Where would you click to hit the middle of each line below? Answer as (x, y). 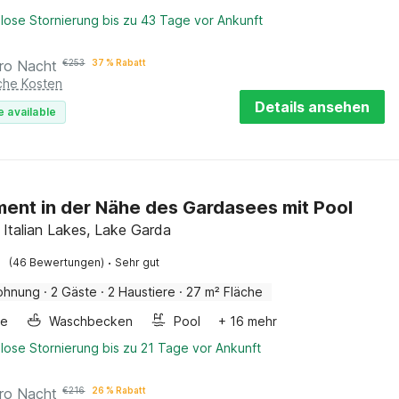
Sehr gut (138, 262)
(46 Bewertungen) (57, 262)
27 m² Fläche (225, 292)
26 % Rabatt (119, 390)
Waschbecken (91, 321)
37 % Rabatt (119, 62)
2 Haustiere (142, 292)
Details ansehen (312, 107)
